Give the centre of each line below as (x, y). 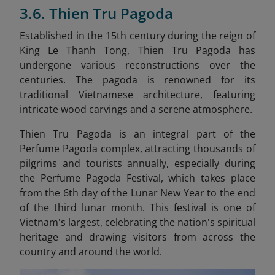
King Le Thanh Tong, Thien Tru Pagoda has (137, 51)
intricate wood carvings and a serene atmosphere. (136, 110)
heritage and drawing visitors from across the (137, 237)
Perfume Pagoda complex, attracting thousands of (137, 149)
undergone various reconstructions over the (137, 65)
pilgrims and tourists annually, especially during (137, 164)
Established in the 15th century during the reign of (137, 36)
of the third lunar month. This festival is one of (137, 208)
